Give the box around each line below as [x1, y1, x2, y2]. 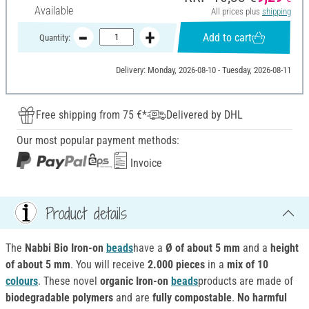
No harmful [237, 291, 287, 305]
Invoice [128, 157, 162, 170]
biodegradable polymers [6, 291, 113, 305]
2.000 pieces [148, 258, 205, 272]
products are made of [198, 275, 293, 288]
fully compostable [152, 291, 232, 305]
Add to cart [203, 30, 252, 44]
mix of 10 [227, 258, 268, 272]
